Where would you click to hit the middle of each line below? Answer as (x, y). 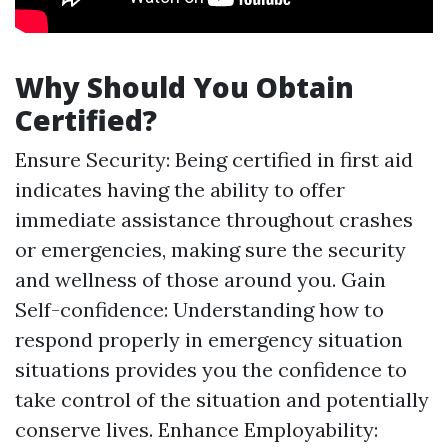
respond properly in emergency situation (209, 340)
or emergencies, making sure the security (210, 250)
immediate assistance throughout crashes (214, 220)
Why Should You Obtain (184, 87)
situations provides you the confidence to (211, 370)
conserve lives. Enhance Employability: (196, 430)
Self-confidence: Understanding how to (199, 310)
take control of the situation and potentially (222, 400)
